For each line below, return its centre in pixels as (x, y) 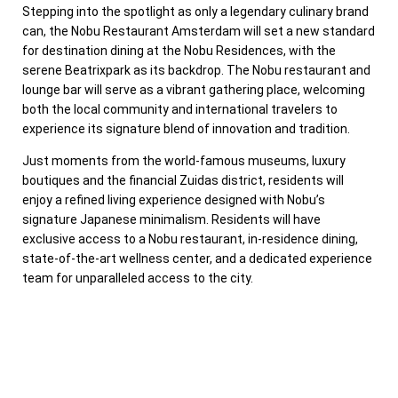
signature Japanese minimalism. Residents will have (171, 219)
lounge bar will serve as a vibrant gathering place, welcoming (194, 89)
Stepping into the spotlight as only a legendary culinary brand (195, 11)
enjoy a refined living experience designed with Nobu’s (174, 199)
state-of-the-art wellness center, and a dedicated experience (197, 258)
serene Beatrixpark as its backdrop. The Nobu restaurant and (196, 70)
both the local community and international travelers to (180, 109)
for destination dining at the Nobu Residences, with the (179, 50)
